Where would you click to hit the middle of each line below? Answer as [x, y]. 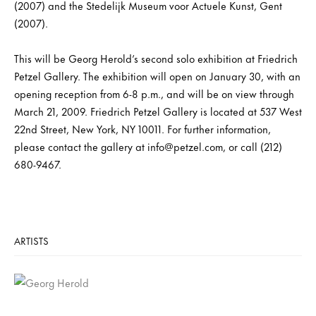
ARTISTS [31, 241]
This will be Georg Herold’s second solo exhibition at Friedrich [156, 59]
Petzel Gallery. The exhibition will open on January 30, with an [157, 76]
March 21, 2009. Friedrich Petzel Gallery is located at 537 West [158, 111]
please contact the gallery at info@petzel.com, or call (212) [148, 147]
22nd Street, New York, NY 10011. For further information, [142, 129]
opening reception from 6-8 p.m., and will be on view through [154, 94]
